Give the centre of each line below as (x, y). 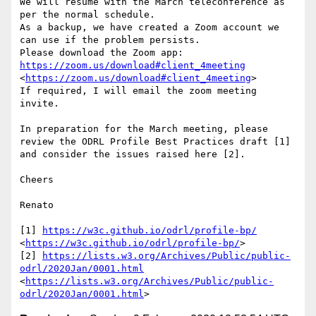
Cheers (37, 180)
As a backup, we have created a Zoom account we (150, 28)
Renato (37, 205)
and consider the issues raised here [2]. (133, 154)
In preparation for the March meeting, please (144, 129)
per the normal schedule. (87, 15)
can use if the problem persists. (110, 40)
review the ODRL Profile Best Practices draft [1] (155, 142)
